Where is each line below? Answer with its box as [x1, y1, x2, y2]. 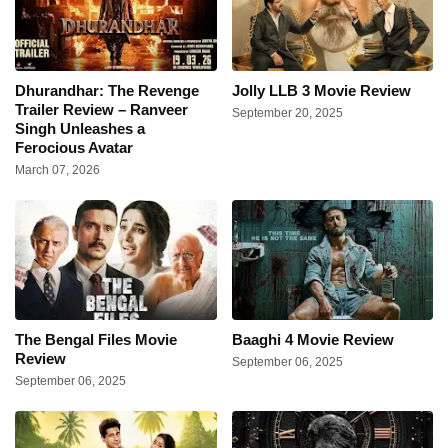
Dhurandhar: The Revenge [15, 82, 199, 100]
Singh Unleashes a [15, 120, 145, 138]
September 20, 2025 [231, 106, 343, 121]
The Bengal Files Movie [15, 331, 177, 349]
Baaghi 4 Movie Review [231, 331, 394, 349]
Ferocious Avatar [15, 139, 133, 157]
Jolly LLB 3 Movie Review [231, 82, 411, 100]
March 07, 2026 [15, 163, 100, 178]
